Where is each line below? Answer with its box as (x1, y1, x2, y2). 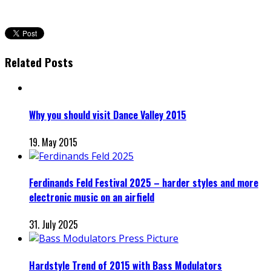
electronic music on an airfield (29, 190, 154, 205)
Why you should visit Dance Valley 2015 (29, 107, 186, 122)
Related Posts (5, 53, 73, 70)
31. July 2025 (29, 217, 78, 232)
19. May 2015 (29, 134, 77, 149)
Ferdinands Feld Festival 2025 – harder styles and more (29, 175, 258, 191)
